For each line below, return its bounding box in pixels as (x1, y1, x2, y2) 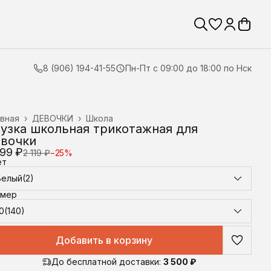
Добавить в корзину (56, 234, 152, 246)
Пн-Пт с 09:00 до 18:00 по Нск (125, 63, 252, 73)
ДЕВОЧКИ (32, 113, 73, 123)
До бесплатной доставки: (51, 256, 161, 267)
